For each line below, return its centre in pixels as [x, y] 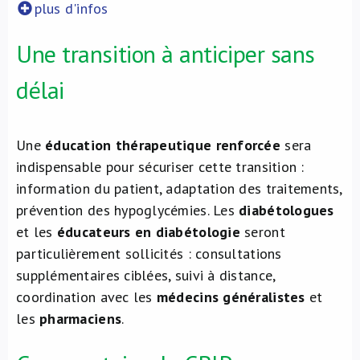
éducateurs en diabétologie [148, 232]
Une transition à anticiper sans [166, 53]
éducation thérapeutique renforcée [163, 145]
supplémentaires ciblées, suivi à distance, [146, 275]
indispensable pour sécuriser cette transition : [160, 167]
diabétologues [286, 210]
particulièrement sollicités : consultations [149, 254]
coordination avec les [86, 297]
